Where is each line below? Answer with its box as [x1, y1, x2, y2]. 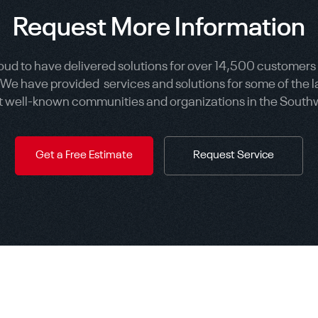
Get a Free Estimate [35, 150, 133, 162]
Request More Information [13, 16, 305, 42]
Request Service [193, 150, 274, 162]
